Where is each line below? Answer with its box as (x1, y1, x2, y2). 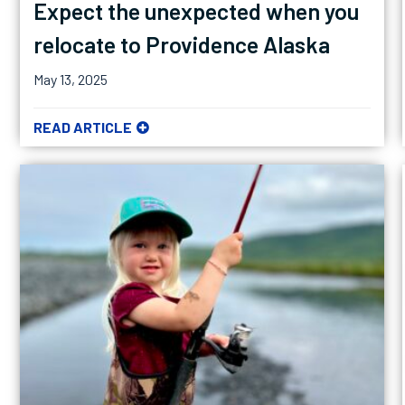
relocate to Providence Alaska (33, 30, 330, 58)
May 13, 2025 (33, 70, 108, 88)
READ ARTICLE (33, 118, 132, 136)
